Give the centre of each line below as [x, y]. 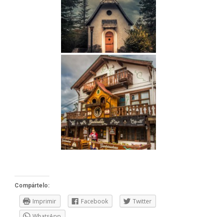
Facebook [94, 201]
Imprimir [44, 201]
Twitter [142, 201]
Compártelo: [32, 186]
